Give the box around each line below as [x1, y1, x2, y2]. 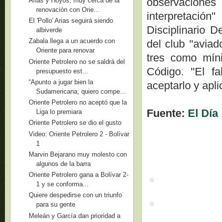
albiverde [36, 26, 62, 34]
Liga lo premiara [36, 108, 82, 115]
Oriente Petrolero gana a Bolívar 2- [29, 171, 129, 178]
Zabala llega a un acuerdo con [29, 37, 115, 45]
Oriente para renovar [36, 47, 95, 55]
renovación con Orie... [36, 5, 100, 13]
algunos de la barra [36, 160, 91, 167]
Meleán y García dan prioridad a [29, 212, 121, 220]
